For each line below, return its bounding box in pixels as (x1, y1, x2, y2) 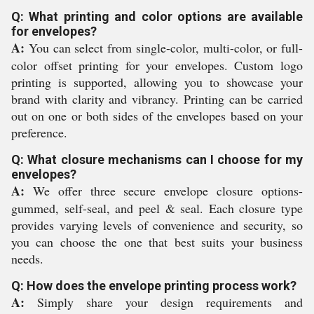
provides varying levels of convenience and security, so (11, 217, 303, 233)
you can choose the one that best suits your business (11, 233, 303, 250)
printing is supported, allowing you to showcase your (11, 74, 303, 90)
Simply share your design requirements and (25, 294, 303, 310)
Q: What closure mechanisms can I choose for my (11, 152, 303, 167)
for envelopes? (11, 24, 97, 39)
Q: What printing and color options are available (11, 9, 303, 24)
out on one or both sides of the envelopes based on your (11, 107, 303, 124)
